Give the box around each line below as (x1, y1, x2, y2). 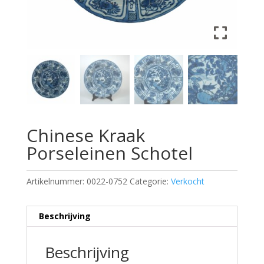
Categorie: (129, 175, 171, 187)
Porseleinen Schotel (26, 140, 193, 165)
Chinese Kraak (26, 123, 145, 147)
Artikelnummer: (26, 175, 87, 187)
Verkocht (170, 175, 204, 187)
